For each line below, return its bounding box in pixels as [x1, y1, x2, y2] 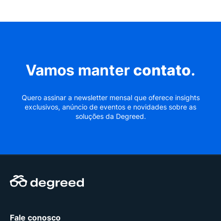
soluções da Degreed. [75, 112, 146, 120]
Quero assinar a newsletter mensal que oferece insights [21, 93, 200, 102]
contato [133, 61, 191, 79]
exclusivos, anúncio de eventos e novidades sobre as [25, 103, 196, 111]
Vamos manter [26, 61, 133, 79]
